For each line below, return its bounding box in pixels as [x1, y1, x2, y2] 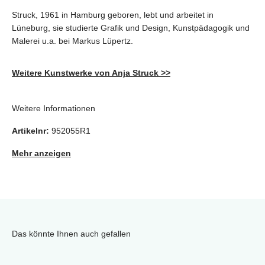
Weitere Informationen [12, 104, 95, 114]
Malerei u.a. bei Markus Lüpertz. [12, 36, 133, 46]
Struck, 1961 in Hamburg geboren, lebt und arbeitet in [12, 10, 214, 20]
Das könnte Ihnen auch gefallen [12, 229, 131, 239]
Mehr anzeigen [12, 148, 71, 159]
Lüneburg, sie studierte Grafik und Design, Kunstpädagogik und [12, 23, 250, 33]
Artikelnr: [12, 126, 49, 136]
